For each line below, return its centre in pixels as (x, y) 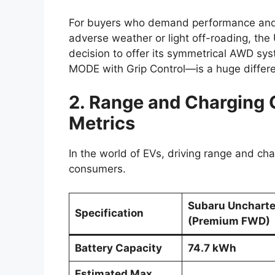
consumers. (97, 169)
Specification (109, 213)
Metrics (102, 123)
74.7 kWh (212, 248)
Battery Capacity (118, 248)
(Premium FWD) (229, 221)
